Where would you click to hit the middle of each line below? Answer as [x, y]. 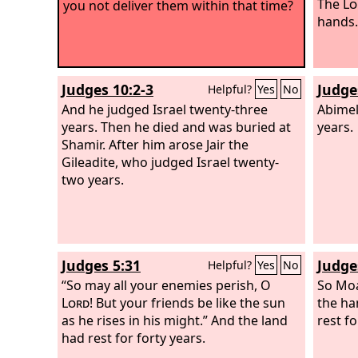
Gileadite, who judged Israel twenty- [170, 162]
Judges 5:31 [101, 265]
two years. [93, 179]
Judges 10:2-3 [107, 89]
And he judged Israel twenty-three [165, 109]
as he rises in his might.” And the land [175, 320]
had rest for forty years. [133, 338]
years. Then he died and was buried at [176, 127]
